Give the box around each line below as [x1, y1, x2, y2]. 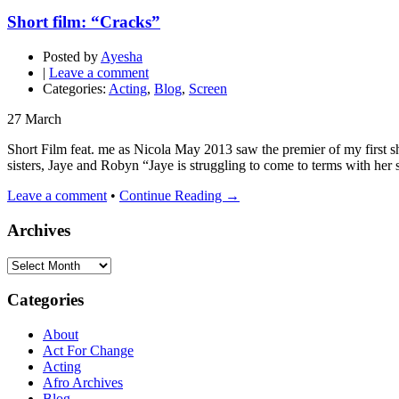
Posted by [43, 49, 98, 65]
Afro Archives [43, 375, 123, 390]
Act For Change [43, 343, 134, 358]
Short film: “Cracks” [7, 12, 160, 32]
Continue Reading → [119, 188, 240, 204]
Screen [189, 81, 227, 97]
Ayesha [101, 49, 142, 65]
